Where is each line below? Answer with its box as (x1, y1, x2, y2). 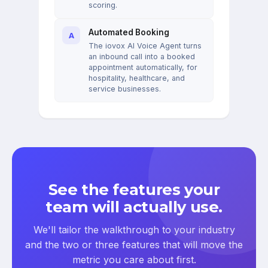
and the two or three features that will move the (25, 239, 243, 251)
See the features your (48, 180, 220, 199)
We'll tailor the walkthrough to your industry (33, 224, 235, 236)
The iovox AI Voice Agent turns (89, 41, 202, 51)
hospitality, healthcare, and (89, 74, 185, 83)
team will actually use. (45, 197, 223, 217)
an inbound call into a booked (89, 52, 195, 62)
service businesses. (89, 84, 161, 94)
